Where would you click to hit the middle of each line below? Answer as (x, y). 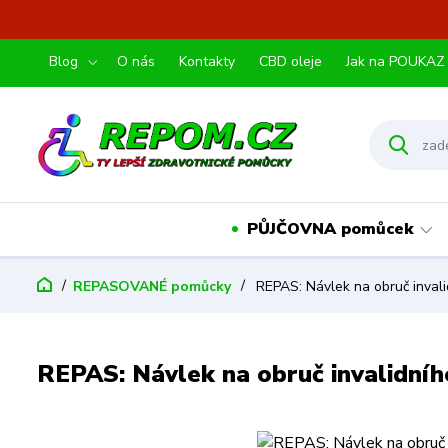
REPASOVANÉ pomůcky (152, 286)
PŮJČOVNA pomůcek (329, 229)
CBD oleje (290, 61)
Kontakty (207, 61)
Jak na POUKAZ (395, 61)
